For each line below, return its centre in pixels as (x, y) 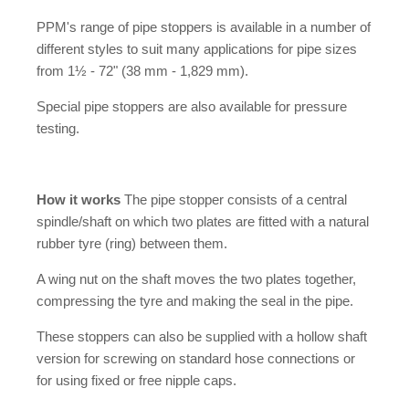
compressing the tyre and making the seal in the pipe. (195, 301)
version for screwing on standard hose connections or (196, 359)
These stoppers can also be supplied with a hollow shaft (202, 337)
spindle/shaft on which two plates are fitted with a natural (203, 222)
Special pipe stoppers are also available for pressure (192, 107)
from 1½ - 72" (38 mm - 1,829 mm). (142, 71)
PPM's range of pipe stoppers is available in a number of (204, 27)
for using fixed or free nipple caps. (136, 381)
